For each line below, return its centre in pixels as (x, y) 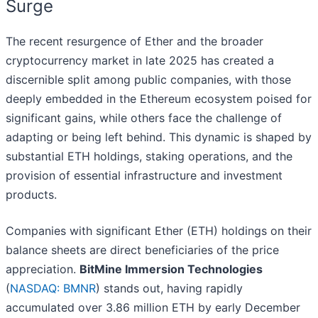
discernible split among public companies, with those (148, 80)
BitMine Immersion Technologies (171, 269)
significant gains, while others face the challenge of (144, 118)
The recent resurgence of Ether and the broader (135, 42)
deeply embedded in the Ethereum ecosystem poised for (159, 99)
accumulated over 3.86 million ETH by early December (153, 308)
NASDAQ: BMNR (53, 289)
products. (31, 195)
